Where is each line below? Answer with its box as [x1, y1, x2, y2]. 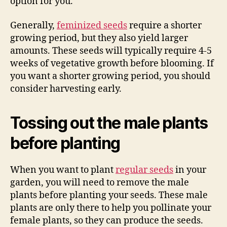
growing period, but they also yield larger [10, 32, 188, 44]
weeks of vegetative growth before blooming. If [10, 57, 214, 69]
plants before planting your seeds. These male [10, 189, 208, 201]
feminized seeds [57, 19, 127, 31]
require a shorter [127, 19, 202, 31]
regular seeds [116, 164, 173, 176]
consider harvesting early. [10, 83, 122, 95]
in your [173, 164, 206, 176]
